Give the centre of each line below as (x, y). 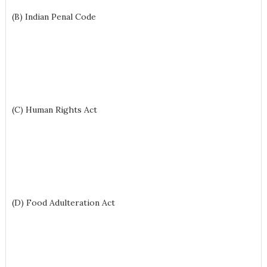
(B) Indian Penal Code (54, 17)
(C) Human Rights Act (54, 110)
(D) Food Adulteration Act (63, 203)
